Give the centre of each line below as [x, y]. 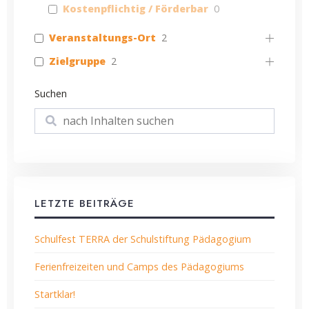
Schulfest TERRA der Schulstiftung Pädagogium [143, 239]
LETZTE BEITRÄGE [84, 203]
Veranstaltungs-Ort [102, 38]
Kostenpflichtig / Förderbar [136, 9]
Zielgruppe [77, 61]
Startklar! [55, 294]
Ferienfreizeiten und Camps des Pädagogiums [139, 266]
